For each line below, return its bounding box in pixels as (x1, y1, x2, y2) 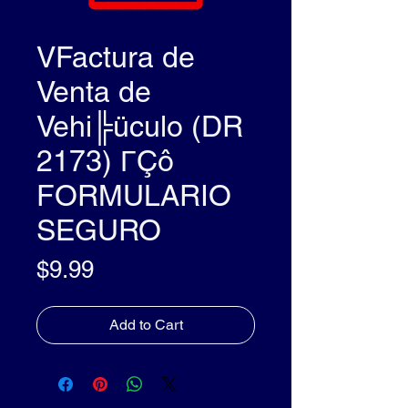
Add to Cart (108, 315, 183, 333)
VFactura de (36, 39, 195, 74)
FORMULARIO (36, 178, 231, 212)
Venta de (36, 74, 151, 108)
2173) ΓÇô (36, 143, 174, 178)
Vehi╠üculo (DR (36, 108, 243, 143)
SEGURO (36, 212, 161, 247)
